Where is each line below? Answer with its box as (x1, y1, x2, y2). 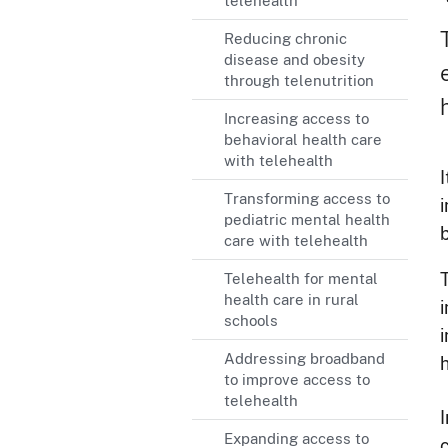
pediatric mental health (224, 211, 390, 228)
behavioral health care (224, 131, 382, 148)
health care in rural (224, 291, 359, 308)
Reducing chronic (224, 30, 347, 47)
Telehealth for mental (224, 270, 378, 287)
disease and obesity (224, 51, 365, 68)
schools (224, 312, 278, 329)
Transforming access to (224, 190, 390, 207)
